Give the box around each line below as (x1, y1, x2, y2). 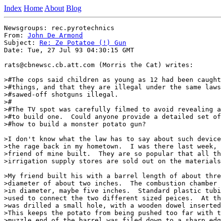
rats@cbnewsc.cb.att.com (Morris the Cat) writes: (4, 61, 193, 69)
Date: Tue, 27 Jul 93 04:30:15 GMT (4, 46, 134, 54)
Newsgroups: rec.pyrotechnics (4, 24, 114, 32)
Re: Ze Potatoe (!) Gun (39, 39, 126, 46)
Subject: (4, 39, 39, 46)
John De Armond (28, 32, 83, 39)
